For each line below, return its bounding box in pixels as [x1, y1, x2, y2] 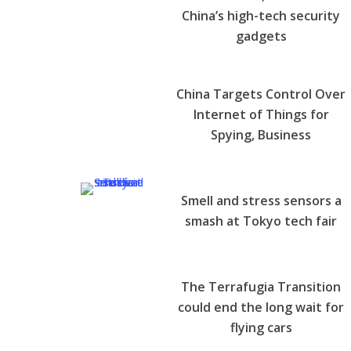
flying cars [230, 318, 292, 336]
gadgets [235, 27, 287, 45]
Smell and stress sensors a [180, 191, 342, 209]
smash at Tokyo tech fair [185, 212, 338, 230]
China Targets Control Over [176, 85, 346, 103]
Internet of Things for [193, 105, 329, 123]
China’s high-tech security [182, 6, 341, 24]
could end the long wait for [178, 298, 345, 316]
